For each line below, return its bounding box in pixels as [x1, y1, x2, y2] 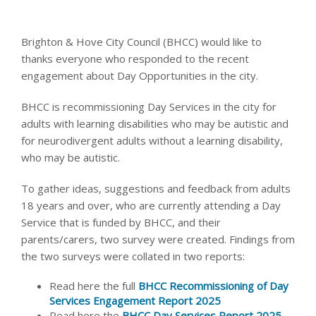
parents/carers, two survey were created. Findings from [21, 232, 295, 246]
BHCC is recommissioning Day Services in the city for [21, 99, 276, 114]
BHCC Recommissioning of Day [138, 279, 288, 293]
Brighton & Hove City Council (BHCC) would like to [21, 35, 262, 49]
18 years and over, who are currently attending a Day [21, 198, 281, 212]
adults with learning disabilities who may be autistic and [21, 116, 288, 130]
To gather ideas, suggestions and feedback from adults [21, 181, 291, 195]
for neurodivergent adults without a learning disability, [21, 133, 283, 147]
